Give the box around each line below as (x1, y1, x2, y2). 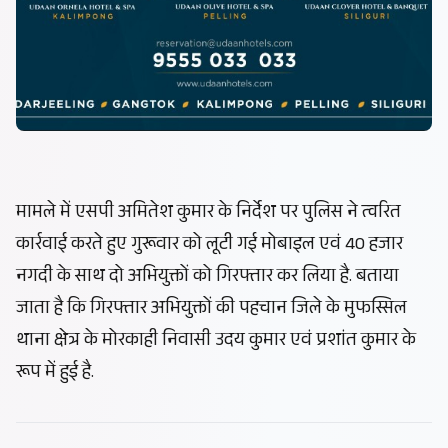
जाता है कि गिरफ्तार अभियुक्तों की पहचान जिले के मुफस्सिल (16, 294, 407, 327)
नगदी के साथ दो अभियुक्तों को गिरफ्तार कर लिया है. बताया (16, 262, 399, 295)
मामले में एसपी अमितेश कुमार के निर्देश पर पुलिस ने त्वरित (16, 198, 401, 231)
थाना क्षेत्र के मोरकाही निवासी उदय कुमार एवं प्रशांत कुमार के (16, 326, 416, 359)
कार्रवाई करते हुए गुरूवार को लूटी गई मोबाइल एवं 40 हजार (16, 230, 403, 263)
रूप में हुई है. (16, 358, 94, 391)
